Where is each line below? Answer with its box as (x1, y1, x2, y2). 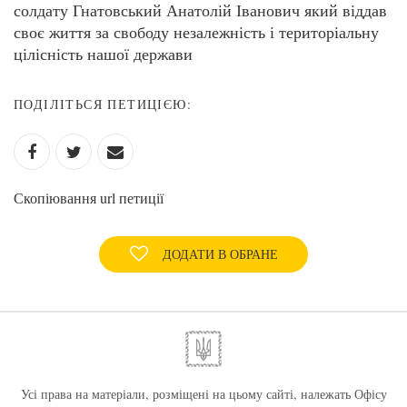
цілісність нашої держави (14, 43, 193, 65)
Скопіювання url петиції (14, 188, 164, 207)
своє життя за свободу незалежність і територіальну (14, 21, 379, 43)
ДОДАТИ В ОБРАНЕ (162, 245, 278, 263)
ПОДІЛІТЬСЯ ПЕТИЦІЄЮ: (14, 95, 192, 113)
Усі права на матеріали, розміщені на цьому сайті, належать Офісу (20, 385, 387, 402)
